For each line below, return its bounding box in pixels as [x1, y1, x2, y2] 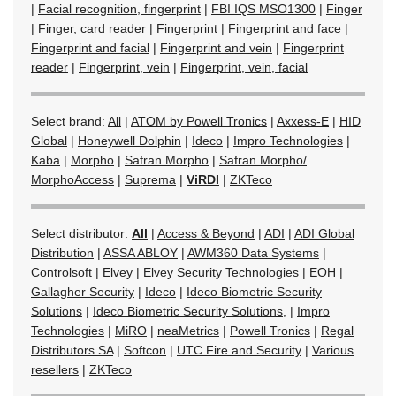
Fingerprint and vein [160, 40, 272, 55]
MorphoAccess [31, 171, 114, 187]
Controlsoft [31, 264, 92, 279]
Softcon [124, 342, 166, 357]
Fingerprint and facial [31, 40, 149, 55]
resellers [31, 362, 79, 377]
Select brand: [31, 113, 108, 128]
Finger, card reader [38, 20, 146, 35]
